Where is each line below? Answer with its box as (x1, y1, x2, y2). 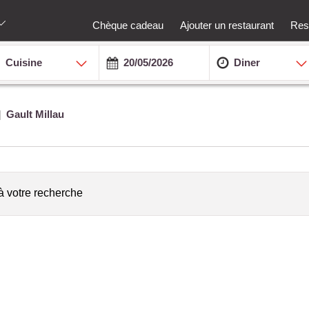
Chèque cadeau (92, 19, 163, 31)
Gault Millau (6, 108, 64, 120)
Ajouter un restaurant (180, 19, 274, 31)
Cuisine (6, 56, 43, 68)
